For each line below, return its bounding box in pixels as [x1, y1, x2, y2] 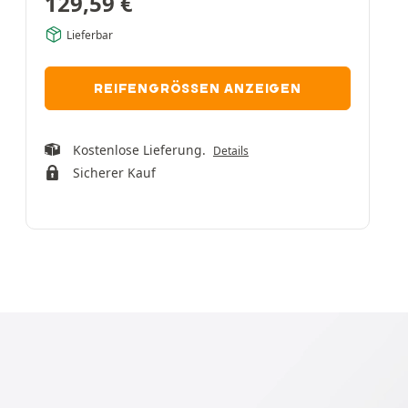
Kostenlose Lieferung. [72, 141, 213, 158]
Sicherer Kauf [72, 164, 156, 181]
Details [212, 143, 249, 158]
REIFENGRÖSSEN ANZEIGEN [94, 80, 301, 97]
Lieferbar [66, 26, 113, 43]
